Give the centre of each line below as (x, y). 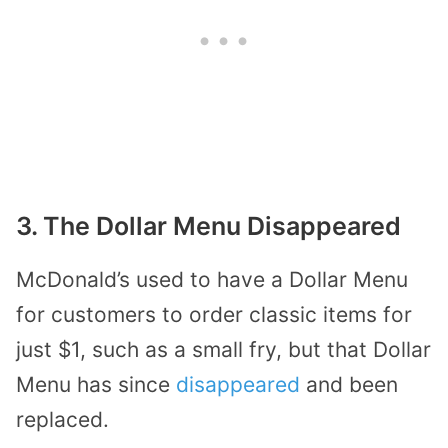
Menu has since (96, 384)
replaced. (62, 419)
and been (352, 384)
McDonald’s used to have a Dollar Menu (212, 279)
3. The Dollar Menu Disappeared (208, 225)
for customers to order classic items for (214, 314)
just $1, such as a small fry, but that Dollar (223, 349)
